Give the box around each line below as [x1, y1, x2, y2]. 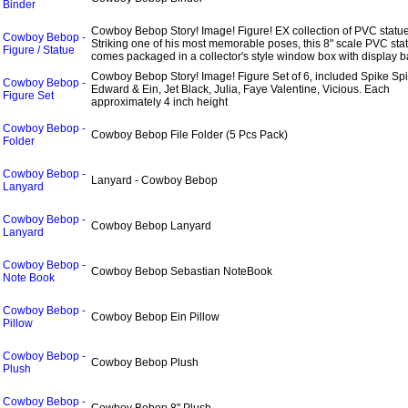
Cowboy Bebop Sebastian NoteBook [91, 265, 272, 278]
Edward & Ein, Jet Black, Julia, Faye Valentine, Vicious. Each [91, 83, 390, 96]
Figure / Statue [3, 44, 75, 56]
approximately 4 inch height [91, 96, 228, 108]
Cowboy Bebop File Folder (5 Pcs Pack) [91, 128, 288, 141]
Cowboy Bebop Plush [91, 356, 199, 369]
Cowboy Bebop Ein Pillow [91, 311, 219, 323]
